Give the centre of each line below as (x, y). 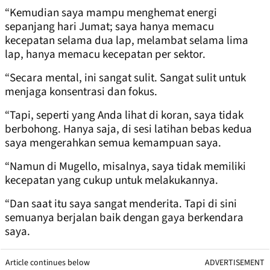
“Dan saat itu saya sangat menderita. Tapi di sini (121, 204)
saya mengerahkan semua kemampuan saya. (113, 143)
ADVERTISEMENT (235, 262)
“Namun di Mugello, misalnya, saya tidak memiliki (125, 166)
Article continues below (48, 262)
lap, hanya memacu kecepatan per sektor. (105, 54)
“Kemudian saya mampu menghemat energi (111, 13)
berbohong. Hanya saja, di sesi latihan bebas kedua (128, 129)
